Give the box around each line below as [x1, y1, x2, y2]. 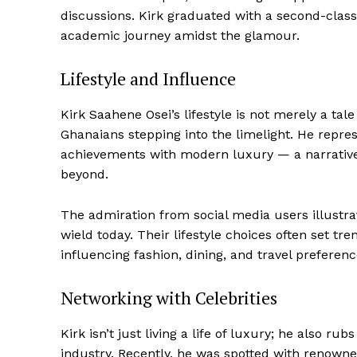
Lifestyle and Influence [61, 67, 236, 91]
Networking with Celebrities [61, 286, 277, 310]
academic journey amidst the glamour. [61, 28, 300, 44]
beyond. [61, 167, 108, 182]
